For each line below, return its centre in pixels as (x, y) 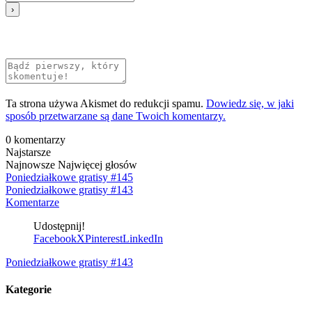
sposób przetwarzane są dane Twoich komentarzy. (116, 116)
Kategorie (29, 290)
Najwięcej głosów (97, 164)
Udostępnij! (59, 226)
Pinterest (104, 238)
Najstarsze (28, 152)
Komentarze (32, 202)
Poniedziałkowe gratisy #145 (69, 177)
